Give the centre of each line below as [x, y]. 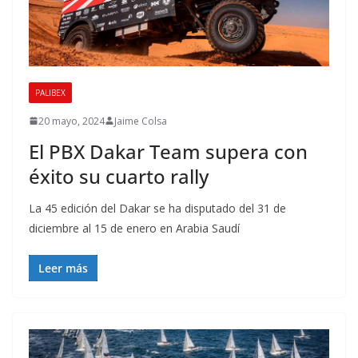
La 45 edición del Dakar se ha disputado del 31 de [157, 208]
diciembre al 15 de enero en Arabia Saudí [134, 228]
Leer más [63, 268]
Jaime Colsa [141, 121]
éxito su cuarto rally [119, 176]
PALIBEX [50, 92]
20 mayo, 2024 [72, 121]
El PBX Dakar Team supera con [168, 151]
